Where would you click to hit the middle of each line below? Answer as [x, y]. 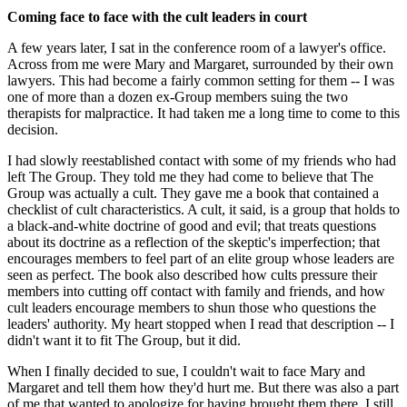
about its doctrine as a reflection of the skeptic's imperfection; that [194, 242]
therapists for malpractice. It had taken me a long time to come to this [203, 113]
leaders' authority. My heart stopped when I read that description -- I [201, 323]
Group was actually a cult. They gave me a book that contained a [193, 193]
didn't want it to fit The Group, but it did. [124, 340]
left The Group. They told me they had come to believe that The [190, 176]
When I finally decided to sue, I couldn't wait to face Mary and [186, 371]
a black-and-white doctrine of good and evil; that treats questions [192, 225]
